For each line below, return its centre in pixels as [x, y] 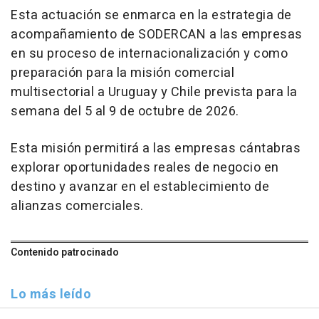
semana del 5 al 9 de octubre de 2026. [125, 111]
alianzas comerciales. [77, 206]
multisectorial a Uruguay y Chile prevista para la [154, 92]
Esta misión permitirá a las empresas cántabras [156, 148]
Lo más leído [51, 294]
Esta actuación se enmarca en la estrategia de [151, 15]
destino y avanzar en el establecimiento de [140, 187]
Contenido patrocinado [65, 252]
